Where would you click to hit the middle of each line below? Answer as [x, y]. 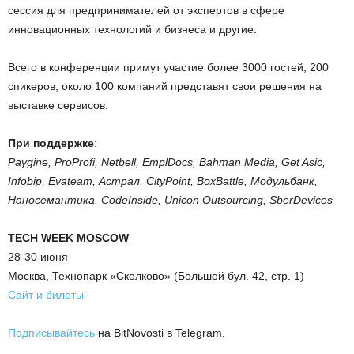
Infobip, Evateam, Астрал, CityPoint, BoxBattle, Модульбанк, [163, 181]
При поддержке [51, 143]
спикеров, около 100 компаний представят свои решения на [165, 86]
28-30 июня [38, 257]
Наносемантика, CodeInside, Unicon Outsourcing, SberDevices [170, 200]
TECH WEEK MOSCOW [68, 238]
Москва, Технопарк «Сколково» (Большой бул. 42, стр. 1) [156, 276]
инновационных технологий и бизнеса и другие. [132, 29]
